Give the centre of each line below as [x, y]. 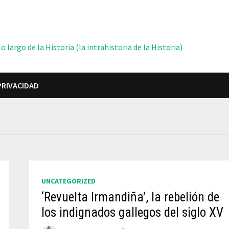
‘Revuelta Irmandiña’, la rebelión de [130, 197]
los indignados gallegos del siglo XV [132, 212]
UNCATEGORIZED [68, 181]
